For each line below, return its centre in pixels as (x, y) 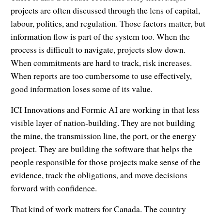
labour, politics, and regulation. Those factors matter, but (108, 23)
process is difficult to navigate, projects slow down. (98, 50)
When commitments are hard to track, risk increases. (101, 63)
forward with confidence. (54, 188)
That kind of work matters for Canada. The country (99, 209)
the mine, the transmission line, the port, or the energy (104, 136)
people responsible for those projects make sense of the (106, 162)
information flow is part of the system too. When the (101, 37)
